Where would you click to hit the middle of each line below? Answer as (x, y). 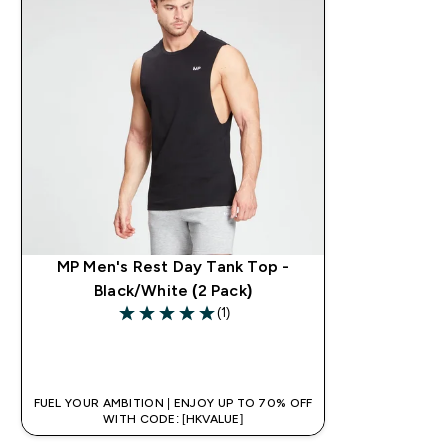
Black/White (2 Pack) (173, 290)
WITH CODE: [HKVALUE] (173, 418)
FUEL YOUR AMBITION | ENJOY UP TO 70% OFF (173, 402)
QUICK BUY (185, 354)
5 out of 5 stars (172, 323)
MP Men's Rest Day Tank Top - (173, 266)
